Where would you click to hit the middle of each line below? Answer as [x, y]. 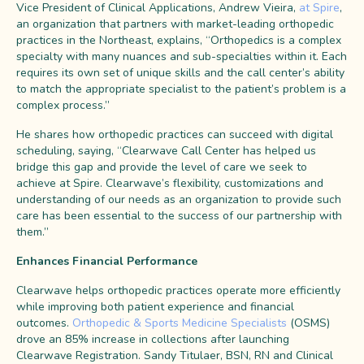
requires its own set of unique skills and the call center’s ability [180, 72]
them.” [32, 232]
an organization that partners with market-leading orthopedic [175, 24]
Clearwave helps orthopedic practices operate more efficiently [178, 290]
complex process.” [65, 105]
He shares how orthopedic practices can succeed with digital [175, 134]
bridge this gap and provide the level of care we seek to [162, 167]
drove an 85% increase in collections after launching [153, 339]
